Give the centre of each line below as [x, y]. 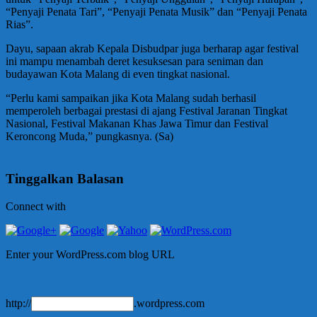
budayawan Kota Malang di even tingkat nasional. [118, 74]
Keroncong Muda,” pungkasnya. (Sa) [90, 137]
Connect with [36, 206]
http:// [18, 303]
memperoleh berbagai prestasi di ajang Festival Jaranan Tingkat [146, 111]
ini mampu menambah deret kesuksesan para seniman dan [134, 62]
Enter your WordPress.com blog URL [90, 254]
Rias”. [19, 25]
